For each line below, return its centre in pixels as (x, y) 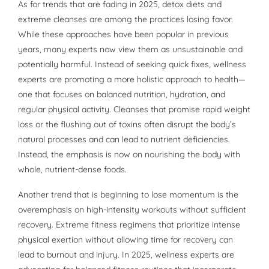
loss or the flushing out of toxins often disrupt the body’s (127, 125)
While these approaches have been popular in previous (123, 35)
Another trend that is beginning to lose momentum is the (128, 195)
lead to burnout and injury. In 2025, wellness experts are (126, 255)
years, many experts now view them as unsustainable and (130, 50)
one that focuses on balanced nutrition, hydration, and (122, 95)
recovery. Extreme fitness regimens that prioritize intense (129, 225)
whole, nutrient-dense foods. (72, 170)
